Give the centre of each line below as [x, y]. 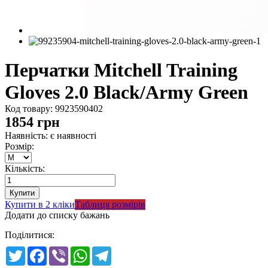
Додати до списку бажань [57, 215]
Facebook [65, 251]
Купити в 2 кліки [40, 205]
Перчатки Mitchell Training [121, 70]
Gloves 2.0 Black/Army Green [127, 92]
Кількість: [25, 169]
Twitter [39, 251]
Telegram [129, 251]
